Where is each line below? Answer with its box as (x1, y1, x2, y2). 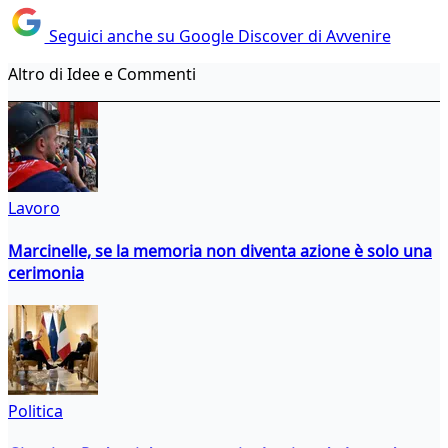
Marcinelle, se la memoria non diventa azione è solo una (8, 239, 432, 262)
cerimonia (8, 261, 84, 284)
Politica (8, 400, 63, 423)
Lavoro (8, 196, 60, 219)
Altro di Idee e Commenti (8, 62, 196, 85)
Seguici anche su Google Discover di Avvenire (44, 24, 391, 47)
